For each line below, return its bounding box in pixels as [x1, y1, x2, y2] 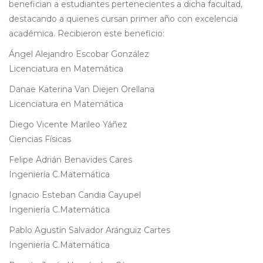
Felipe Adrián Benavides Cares [9, 154, 132, 166]
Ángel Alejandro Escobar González [9, 49, 149, 60]
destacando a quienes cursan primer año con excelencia [9, 14, 238, 25]
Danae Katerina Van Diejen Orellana [9, 84, 154, 95]
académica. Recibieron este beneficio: [9, 28, 164, 39]
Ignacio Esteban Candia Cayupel [9, 190, 141, 201]
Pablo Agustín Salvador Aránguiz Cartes [9, 225, 170, 236]
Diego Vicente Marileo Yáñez [9, 119, 127, 130]
